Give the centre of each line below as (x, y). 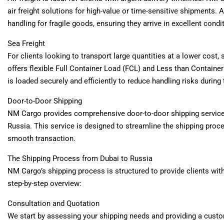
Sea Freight (26, 43)
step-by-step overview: (44, 183)
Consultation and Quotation (53, 203)
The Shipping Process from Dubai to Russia (80, 158)
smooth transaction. (41, 138)
